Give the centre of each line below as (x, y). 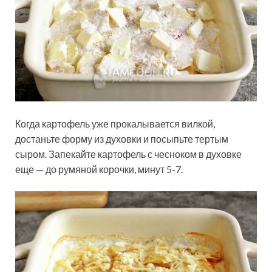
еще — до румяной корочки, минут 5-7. (99, 169)
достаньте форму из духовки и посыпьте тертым (122, 138)
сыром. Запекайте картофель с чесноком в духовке (128, 154)
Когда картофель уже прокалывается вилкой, (115, 123)
